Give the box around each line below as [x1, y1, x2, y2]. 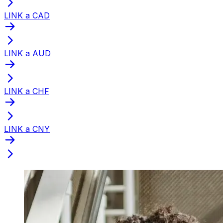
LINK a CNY [4, 123, 50, 134]
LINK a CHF [4, 86, 49, 96]
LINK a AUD [4, 48, 51, 58]
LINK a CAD [4, 10, 50, 20]
